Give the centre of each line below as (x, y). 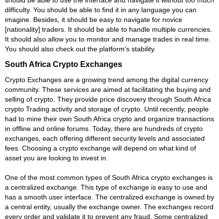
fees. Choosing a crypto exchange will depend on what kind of (100, 148)
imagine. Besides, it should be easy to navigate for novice (94, 19)
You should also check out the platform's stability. (80, 49)
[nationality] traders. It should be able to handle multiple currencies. (109, 29)
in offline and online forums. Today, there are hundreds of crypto (104, 128)
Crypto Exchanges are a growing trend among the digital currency (107, 79)
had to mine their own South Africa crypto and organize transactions (109, 119)
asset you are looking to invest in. (56, 158)
